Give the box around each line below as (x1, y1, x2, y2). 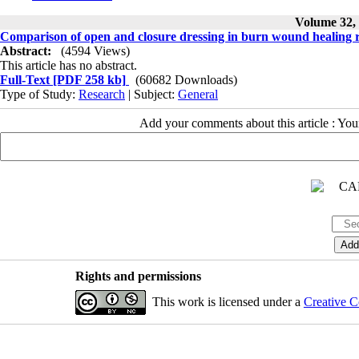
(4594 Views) (61, 44, 130, 58)
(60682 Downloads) (135, 73, 237, 87)
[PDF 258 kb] (50, 73, 126, 87)
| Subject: (125, 87, 178, 101)
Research (79, 87, 125, 101)
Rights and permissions (75, 269, 201, 283)
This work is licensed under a (151, 295, 304, 309)
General (178, 87, 218, 101)
